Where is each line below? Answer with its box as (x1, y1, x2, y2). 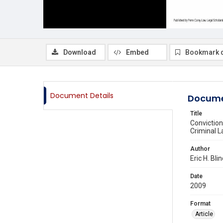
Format (190, 200, 211, 207)
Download (63, 48, 96, 56)
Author (190, 145, 210, 152)
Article (195, 211, 213, 218)
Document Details (50, 91, 113, 101)
